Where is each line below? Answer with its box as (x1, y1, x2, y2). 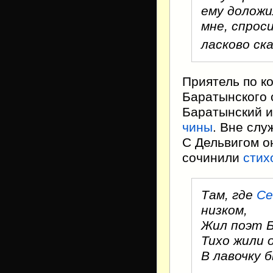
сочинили (182, 151, 243, 166)
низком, (201, 203, 247, 218)
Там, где (201, 188, 257, 203)
